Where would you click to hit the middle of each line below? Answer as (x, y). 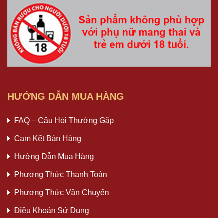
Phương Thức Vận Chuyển (62, 192)
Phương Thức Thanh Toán (61, 174)
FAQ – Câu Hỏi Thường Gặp (64, 120)
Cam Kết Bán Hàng (48, 138)
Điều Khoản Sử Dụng (52, 210)
